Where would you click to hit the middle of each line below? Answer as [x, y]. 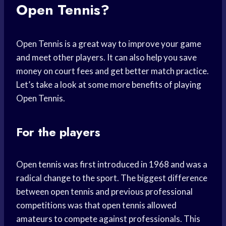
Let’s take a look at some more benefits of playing [109, 85]
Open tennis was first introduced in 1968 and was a [112, 164]
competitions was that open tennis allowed [96, 205]
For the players [58, 132]
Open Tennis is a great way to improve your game [109, 44]
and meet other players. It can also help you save [106, 58]
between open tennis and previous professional [104, 192]
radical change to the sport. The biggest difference [112, 178]
